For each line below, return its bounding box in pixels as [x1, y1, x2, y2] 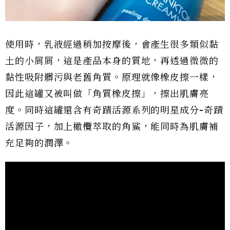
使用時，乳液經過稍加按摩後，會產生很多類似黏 [5, 39, 219, 50]
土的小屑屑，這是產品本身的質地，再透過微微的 [5, 55, 219, 67]
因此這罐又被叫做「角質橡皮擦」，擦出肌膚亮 [5, 88, 209, 100]
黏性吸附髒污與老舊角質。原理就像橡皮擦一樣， [5, 71, 219, 83]
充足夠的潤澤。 [5, 137, 73, 149]
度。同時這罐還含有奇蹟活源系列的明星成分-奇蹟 [5, 104, 223, 116]
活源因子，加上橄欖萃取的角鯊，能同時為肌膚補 [5, 121, 219, 132]
